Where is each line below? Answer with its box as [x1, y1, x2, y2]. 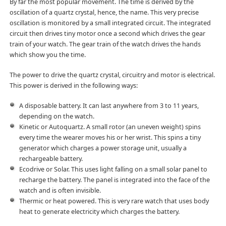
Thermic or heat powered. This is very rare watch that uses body [19, 196, 209, 205]
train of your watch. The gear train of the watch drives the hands [9, 39, 201, 48]
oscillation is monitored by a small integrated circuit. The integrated [9, 18, 211, 27]
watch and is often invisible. [19, 186, 101, 195]
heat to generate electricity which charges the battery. [19, 207, 180, 216]
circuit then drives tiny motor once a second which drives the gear [9, 29, 205, 38]
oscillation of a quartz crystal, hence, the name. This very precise [9, 8, 199, 17]
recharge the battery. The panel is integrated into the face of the [19, 175, 210, 184]
